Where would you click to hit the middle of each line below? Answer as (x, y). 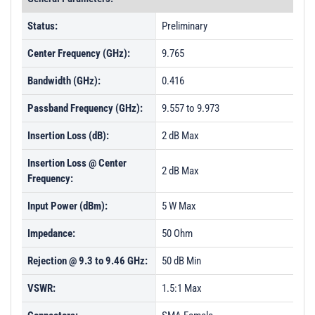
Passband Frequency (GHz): (85, 108)
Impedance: (51, 233)
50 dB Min (181, 261)
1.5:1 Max (182, 288)
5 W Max (179, 206)
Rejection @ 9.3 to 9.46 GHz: (88, 261)
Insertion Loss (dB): (68, 136)
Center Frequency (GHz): (79, 53)
